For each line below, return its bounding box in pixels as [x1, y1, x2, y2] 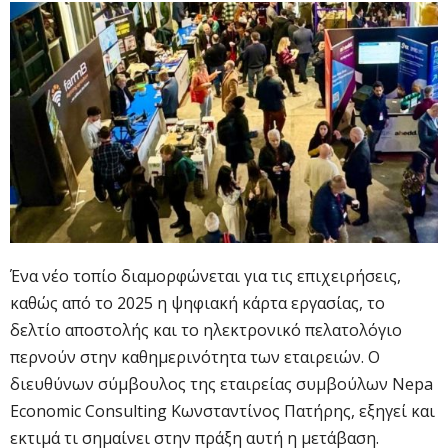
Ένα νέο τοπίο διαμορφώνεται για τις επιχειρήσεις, [10, 264, 401, 287]
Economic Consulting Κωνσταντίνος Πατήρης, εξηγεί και [10, 399, 435, 422]
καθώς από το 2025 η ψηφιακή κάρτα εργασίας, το [10, 291, 385, 314]
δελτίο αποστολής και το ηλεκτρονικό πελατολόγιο [10, 318, 402, 341]
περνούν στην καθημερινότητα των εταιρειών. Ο [10, 345, 380, 368]
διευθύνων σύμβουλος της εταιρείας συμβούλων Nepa [10, 372, 433, 395]
